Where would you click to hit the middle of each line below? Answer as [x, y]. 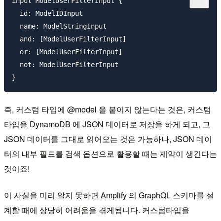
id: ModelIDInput [47, 14]
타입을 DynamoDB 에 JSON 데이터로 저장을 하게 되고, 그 [107, 124]
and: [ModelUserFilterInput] [69, 39]
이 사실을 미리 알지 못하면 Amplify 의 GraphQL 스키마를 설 [109, 195]
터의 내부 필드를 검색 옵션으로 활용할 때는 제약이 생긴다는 [110, 153]
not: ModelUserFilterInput [65, 65]
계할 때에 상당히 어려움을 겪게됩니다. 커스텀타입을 [97, 210]
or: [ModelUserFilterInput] [67, 52]
